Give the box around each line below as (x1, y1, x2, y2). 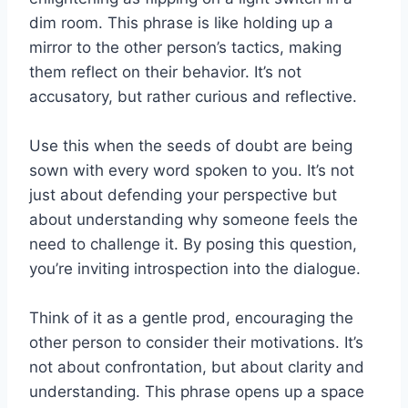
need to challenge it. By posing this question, (29, 235, 357, 254)
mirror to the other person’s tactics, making (29, 38, 342, 57)
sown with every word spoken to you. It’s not (29, 161, 354, 180)
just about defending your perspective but (29, 186, 337, 205)
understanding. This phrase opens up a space (29, 382, 364, 402)
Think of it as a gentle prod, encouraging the (29, 309, 353, 328)
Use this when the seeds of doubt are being (29, 137, 352, 156)
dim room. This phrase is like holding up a (29, 14, 333, 33)
